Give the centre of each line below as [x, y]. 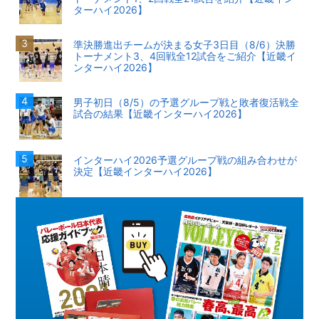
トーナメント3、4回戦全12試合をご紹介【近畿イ [185, 56]
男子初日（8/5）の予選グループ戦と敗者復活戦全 [187, 103]
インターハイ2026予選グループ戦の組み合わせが [185, 160]
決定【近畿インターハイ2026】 [146, 172]
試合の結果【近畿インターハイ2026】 [161, 114]
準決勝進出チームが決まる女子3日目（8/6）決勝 [185, 45]
